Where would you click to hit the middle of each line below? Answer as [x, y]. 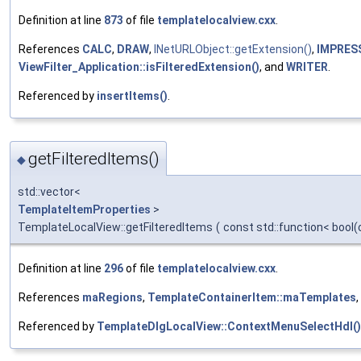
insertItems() [132, 96]
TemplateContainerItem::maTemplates [252, 297]
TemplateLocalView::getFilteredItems [115, 227]
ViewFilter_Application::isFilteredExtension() [139, 67]
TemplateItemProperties [84, 209]
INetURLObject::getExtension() [233, 50]
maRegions [112, 297]
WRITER [307, 67]
